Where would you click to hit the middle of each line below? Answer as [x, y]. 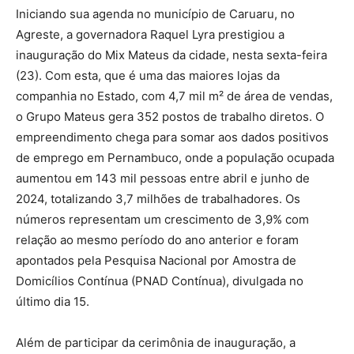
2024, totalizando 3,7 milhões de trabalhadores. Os [158, 198]
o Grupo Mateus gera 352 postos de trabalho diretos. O [170, 116]
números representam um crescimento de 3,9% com [162, 219]
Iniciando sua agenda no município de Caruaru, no [155, 13]
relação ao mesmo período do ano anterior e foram [157, 239]
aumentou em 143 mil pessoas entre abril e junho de [163, 178]
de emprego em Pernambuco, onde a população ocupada [175, 157]
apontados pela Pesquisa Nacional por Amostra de [156, 260]
